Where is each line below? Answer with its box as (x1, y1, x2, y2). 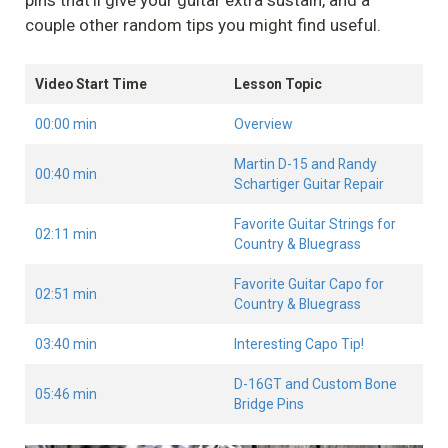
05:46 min (35, 385, 97, 402)
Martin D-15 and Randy (234, 155, 377, 172)
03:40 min (35, 335, 97, 352)
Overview (234, 115, 292, 132)
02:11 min (35, 225, 97, 242)
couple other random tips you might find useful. (25, 15, 381, 36)
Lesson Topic (234, 75, 322, 92)
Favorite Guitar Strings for (234, 215, 396, 232)
